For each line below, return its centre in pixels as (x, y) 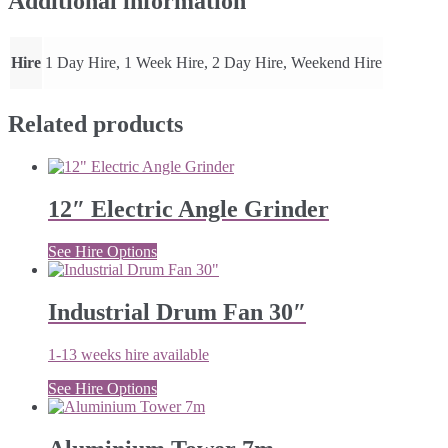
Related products (95, 124)
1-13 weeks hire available (128, 354)
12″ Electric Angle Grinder (188, 209)
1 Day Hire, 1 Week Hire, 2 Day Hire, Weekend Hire (213, 63)
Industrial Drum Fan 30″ (177, 311)
